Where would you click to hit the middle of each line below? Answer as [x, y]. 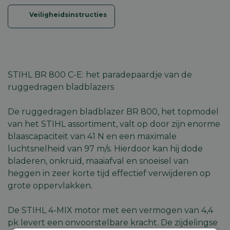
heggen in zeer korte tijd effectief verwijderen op [109, 174]
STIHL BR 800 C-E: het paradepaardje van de [100, 75]
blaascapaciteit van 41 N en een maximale [92, 137]
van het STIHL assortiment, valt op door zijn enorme [114, 124]
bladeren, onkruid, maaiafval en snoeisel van [98, 161]
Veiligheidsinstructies [69, 15]
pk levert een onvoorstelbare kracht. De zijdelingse [113, 223]
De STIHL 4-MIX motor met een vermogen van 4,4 [110, 210]
